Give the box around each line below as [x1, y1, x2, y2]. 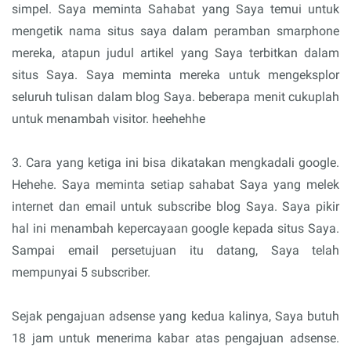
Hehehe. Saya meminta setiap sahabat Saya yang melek [12, 177, 339, 193]
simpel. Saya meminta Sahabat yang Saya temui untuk [12, 2, 339, 17]
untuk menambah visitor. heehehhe [12, 111, 208, 127]
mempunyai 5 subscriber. [12, 265, 154, 280]
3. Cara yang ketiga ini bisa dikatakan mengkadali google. [12, 155, 339, 171]
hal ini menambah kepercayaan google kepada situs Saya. [12, 221, 339, 237]
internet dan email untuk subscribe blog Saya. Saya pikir [12, 199, 339, 215]
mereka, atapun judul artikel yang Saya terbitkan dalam [12, 45, 339, 61]
